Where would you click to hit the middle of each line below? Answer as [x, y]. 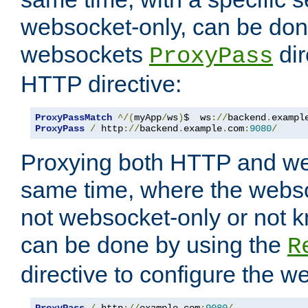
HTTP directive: [101, 84]
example [203, 129]
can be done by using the [154, 245]
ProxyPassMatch [74, 118]
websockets [85, 55]
